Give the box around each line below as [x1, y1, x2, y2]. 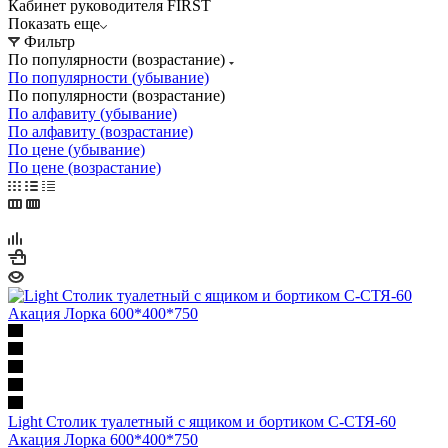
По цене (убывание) [8, 140, 145, 158]
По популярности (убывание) [8, 68, 209, 86]
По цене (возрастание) [8, 158, 161, 176]
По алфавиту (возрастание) [8, 122, 193, 140]
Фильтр [24, 32, 75, 50]
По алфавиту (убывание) [8, 104, 177, 122]
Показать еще [8, 14, 100, 32]
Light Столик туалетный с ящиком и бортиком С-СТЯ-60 [8, 412, 396, 430]
